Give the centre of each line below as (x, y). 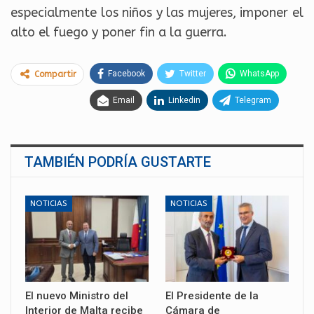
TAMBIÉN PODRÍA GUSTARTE (118, 162)
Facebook (127, 73)
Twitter (193, 73)
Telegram (253, 100)
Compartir (55, 74)
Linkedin (184, 100)
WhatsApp (259, 73)
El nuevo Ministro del (77, 295)
